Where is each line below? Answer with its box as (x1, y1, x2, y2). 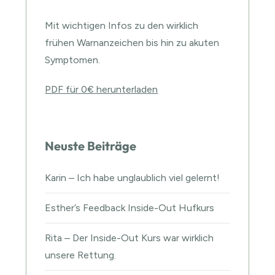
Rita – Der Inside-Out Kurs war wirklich (45, 231, 214, 244)
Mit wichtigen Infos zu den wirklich (45, 19, 199, 31)
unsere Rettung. (45, 249, 117, 261)
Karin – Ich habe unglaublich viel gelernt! (45, 171, 220, 184)
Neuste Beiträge (45, 137, 137, 153)
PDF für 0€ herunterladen (45, 83, 158, 95)
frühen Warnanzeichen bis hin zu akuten (45, 36, 220, 48)
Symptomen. (45, 53, 101, 66)
